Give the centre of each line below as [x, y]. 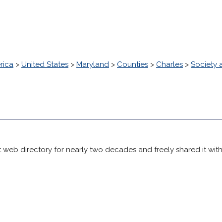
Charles [169, 64]
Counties [133, 64]
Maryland [93, 64]
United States [45, 64]
